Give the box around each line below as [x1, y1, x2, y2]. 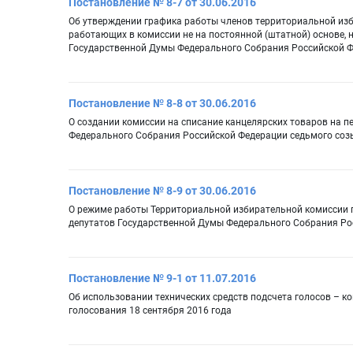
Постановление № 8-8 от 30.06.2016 [69, 97, 256, 110]
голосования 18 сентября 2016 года [69, 305, 232, 317]
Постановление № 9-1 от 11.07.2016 [69, 272, 256, 285]
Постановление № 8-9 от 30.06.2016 [69, 184, 256, 198]
